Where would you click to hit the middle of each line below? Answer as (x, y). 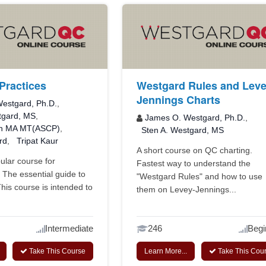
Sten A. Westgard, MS (183, 130)
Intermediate (69, 229)
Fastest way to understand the (194, 164)
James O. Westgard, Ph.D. (195, 118)
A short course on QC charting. (195, 151)
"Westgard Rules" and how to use (200, 177)
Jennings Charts (179, 100)
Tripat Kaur (37, 141)
